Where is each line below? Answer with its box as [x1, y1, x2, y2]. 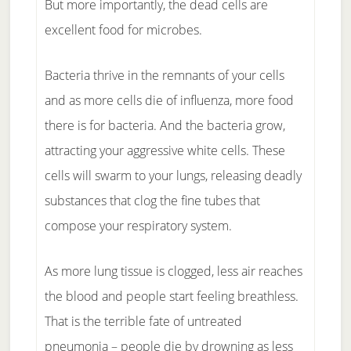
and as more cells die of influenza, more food [44, 92, 294, 109]
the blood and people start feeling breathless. [44, 288, 299, 305]
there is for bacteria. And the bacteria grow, [44, 117, 285, 134]
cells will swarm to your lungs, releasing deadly [44, 167, 302, 184]
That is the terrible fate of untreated [44, 313, 242, 330]
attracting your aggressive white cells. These [44, 142, 285, 159]
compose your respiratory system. [44, 217, 232, 234]
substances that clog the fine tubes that [44, 192, 260, 209]
